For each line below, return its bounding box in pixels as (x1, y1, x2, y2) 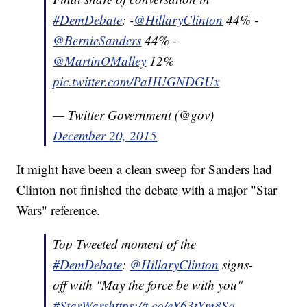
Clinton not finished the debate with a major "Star (16, 181, 278, 199)
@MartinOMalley (53, 52, 147, 70)
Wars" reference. (16, 201, 105, 219)
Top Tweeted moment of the (53, 235, 197, 253)
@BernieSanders (53, 32, 142, 49)
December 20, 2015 (53, 127, 158, 145)
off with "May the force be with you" (53, 276, 243, 294)
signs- (219, 256, 254, 273)
